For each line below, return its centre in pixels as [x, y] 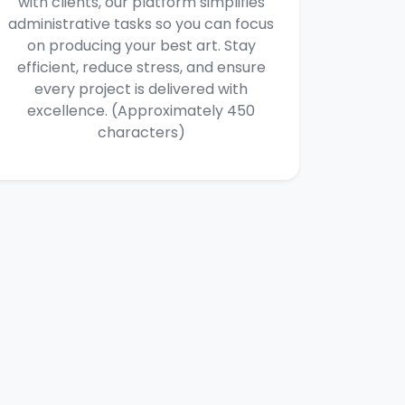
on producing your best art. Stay [141, 46]
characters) [141, 132]
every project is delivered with [141, 89]
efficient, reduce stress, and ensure [141, 67]
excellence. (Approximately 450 [141, 111]
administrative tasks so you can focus [141, 24]
